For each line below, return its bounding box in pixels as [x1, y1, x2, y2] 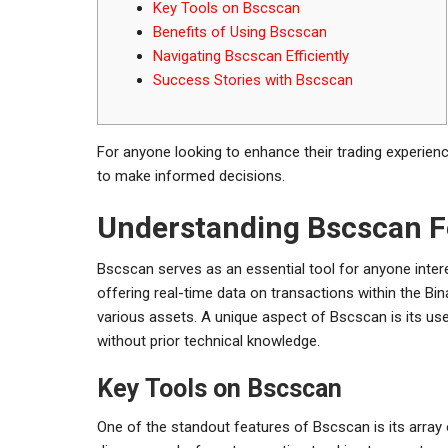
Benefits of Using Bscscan [153, 22, 327, 41]
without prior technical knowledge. [97, 331, 320, 350]
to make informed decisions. [97, 166, 285, 185]
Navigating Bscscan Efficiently [153, 46, 349, 65]
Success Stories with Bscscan [153, 70, 353, 89]
